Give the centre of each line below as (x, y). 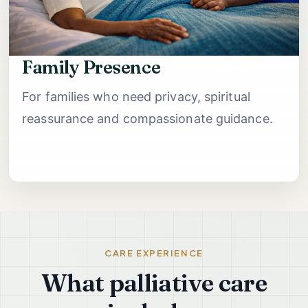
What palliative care (154, 282)
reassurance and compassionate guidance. (147, 118)
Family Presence (91, 67)
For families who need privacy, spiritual (136, 96)
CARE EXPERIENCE (154, 253)
